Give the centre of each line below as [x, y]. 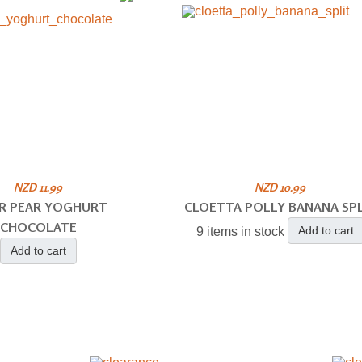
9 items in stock [240, 232]
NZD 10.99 [280, 187]
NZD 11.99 [38, 187]
